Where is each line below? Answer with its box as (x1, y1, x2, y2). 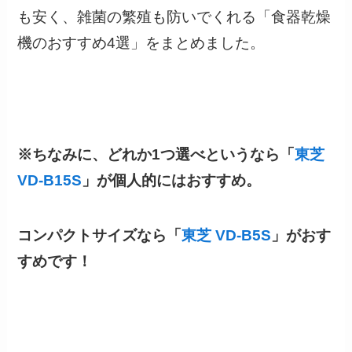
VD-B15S (17, 171, 82, 189)
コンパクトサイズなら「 (17, 227, 182, 244)
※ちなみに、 (17, 145, 108, 163)
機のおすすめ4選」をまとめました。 (17, 35, 273, 52)
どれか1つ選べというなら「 (107, 145, 295, 163)
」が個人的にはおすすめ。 (82, 171, 262, 189)
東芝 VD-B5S (181, 227, 272, 244)
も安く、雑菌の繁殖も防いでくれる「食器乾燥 (17, 9, 332, 26)
